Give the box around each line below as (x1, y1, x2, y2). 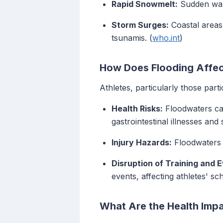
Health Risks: (111, 104, 163, 114)
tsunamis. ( (111, 33, 152, 43)
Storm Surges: (111, 20, 169, 30)
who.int (152, 33, 180, 43)
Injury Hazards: (111, 137, 172, 148)
